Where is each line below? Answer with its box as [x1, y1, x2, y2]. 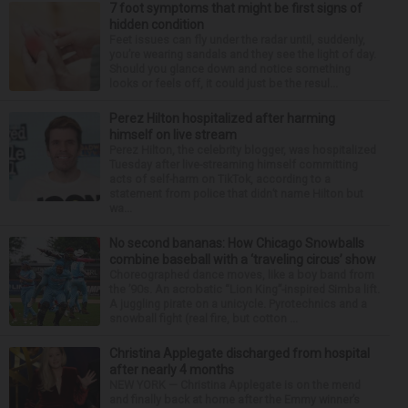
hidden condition [109, 16, 204, 32]
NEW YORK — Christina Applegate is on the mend [109, 377, 361, 392]
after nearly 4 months [109, 362, 234, 377]
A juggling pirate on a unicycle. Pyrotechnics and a [109, 296, 367, 311]
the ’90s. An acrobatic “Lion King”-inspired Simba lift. [109, 281, 380, 296]
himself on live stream [109, 127, 237, 142]
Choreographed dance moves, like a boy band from [109, 267, 374, 281]
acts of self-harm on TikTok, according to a [109, 171, 331, 186]
